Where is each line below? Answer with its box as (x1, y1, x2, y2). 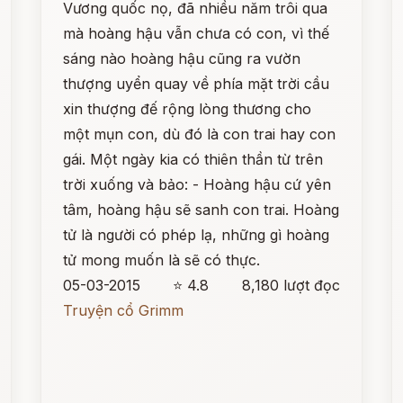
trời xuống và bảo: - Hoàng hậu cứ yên (63, 175, 332, 193)
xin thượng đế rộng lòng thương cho (63, 100, 312, 118)
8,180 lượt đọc (241, 276, 340, 294)
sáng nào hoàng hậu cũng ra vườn (63, 49, 301, 67)
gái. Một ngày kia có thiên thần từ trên (63, 150, 324, 168)
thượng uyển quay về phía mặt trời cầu (63, 75, 330, 93)
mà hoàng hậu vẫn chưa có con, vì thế (63, 24, 330, 42)
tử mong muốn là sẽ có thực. (63, 251, 261, 269)
